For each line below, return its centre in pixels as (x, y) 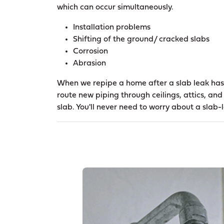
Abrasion (89, 63)
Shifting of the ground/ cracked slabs (141, 39)
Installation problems (112, 27)
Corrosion (90, 51)
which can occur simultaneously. (115, 7)
